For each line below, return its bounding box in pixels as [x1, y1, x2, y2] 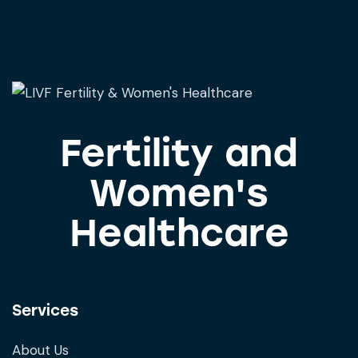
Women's [89, 169, 268, 216]
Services [12, 300, 78, 320]
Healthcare [69, 209, 289, 256]
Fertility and [60, 129, 298, 176]
